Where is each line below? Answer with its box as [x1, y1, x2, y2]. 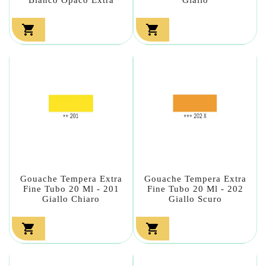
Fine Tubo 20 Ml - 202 [147, 183, 243, 194]
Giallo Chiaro [42, 194, 100, 204]
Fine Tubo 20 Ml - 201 [23, 183, 119, 194]
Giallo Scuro [168, 194, 222, 204]
